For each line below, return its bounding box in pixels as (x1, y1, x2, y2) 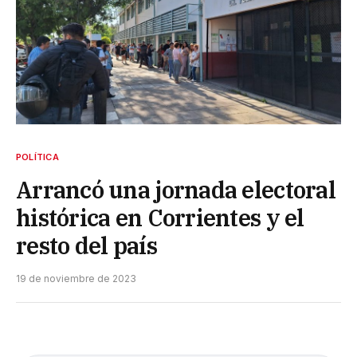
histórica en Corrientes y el (16, 202, 304, 233)
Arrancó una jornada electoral (16, 175, 335, 206)
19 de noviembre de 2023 (16, 273, 136, 285)
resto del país (16, 230, 157, 261)
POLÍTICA (16, 151, 59, 163)
